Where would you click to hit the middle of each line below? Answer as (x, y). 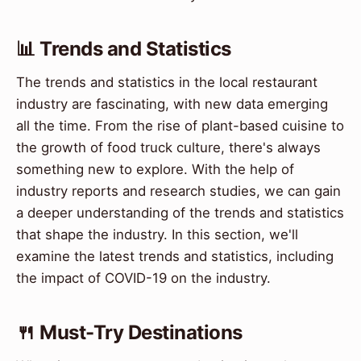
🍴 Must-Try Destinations (129, 332)
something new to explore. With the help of (155, 169)
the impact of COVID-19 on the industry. (143, 278)
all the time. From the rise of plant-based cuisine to (180, 125)
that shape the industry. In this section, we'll (157, 234)
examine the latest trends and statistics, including (175, 256)
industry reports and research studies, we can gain (178, 191)
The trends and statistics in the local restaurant (167, 82)
